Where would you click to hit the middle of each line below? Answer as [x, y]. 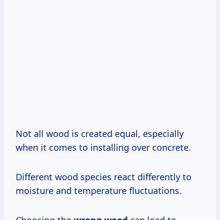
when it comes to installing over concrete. [103, 147]
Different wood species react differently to [104, 177]
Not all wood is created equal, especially [100, 133]
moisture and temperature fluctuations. [99, 190]
